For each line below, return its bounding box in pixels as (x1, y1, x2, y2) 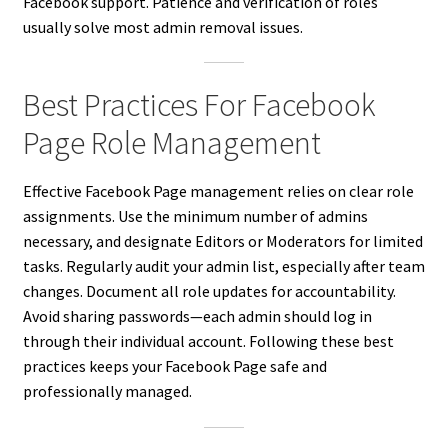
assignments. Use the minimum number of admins (22, 206, 368, 227)
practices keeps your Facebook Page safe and (22, 356, 327, 377)
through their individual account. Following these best (22, 331, 394, 352)
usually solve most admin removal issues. (22, 16, 303, 37)
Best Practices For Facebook (22, 84, 376, 125)
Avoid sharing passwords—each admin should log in (22, 306, 372, 327)
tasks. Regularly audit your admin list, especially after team (22, 256, 425, 277)
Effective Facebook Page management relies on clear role (22, 181, 414, 202)
